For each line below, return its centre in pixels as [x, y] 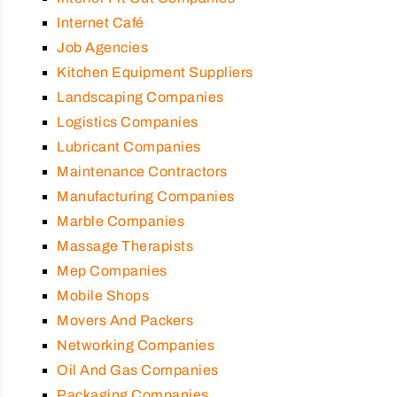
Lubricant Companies [129, 146]
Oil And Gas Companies [138, 370]
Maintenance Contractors [142, 171]
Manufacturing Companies [146, 196]
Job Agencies [102, 47]
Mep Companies [112, 270]
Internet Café [101, 22]
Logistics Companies [128, 121]
